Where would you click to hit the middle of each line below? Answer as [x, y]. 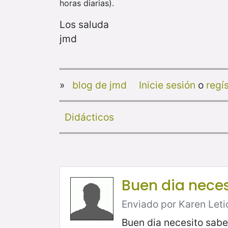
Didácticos [89, 117]
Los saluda [84, 25]
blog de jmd [99, 85]
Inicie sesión [167, 85]
